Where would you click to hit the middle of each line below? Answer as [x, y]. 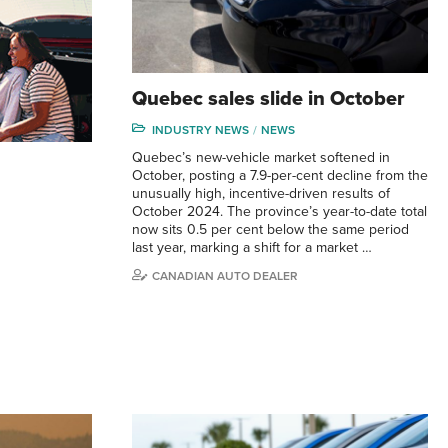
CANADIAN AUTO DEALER [225, 275]
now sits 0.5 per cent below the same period [270, 229]
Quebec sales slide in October [268, 98]
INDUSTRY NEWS [200, 129]
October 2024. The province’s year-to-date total [279, 211]
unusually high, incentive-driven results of [261, 193]
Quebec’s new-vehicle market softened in [261, 157]
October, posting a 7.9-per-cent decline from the [280, 175]
